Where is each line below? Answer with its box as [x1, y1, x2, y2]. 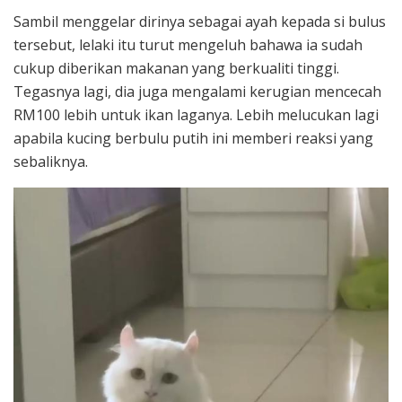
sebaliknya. [13, 151, 88, 171]
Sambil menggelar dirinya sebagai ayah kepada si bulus [13, 11, 386, 31]
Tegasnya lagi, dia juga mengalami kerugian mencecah [13, 81, 381, 101]
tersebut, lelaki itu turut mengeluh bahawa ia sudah [13, 34, 363, 55]
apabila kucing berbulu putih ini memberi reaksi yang [13, 127, 373, 148]
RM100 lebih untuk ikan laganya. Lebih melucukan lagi [13, 104, 379, 125]
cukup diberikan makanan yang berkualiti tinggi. [13, 57, 339, 78]
